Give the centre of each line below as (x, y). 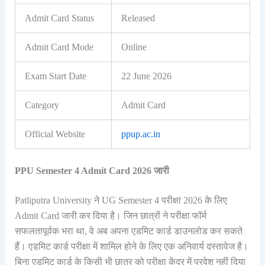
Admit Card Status (59, 18)
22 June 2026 (146, 76)
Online (134, 47)
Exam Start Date (55, 76)
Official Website (55, 134)
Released (138, 18)
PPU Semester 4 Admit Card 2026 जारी (92, 171)
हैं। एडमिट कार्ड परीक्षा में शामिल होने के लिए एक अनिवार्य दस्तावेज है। (131, 247)
